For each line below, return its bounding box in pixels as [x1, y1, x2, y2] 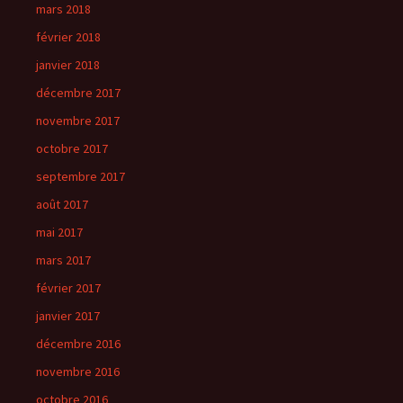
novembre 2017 [36, 112, 120, 129]
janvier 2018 [36, 57, 100, 73]
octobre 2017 [36, 140, 108, 157]
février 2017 [36, 280, 101, 296]
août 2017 [36, 196, 88, 212]
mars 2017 [36, 252, 91, 268]
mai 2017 [36, 224, 83, 240]
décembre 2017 [36, 85, 121, 101]
